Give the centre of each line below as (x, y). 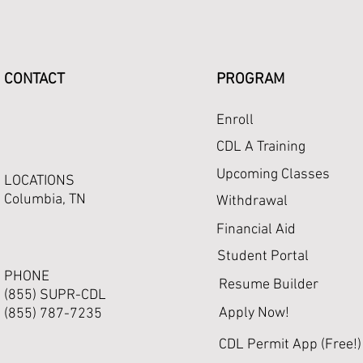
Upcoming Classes (273, 175)
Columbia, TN (45, 200)
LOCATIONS (39, 181)
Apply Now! (254, 313)
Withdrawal (252, 201)
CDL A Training (261, 147)
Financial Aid (256, 230)
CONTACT (34, 80)
